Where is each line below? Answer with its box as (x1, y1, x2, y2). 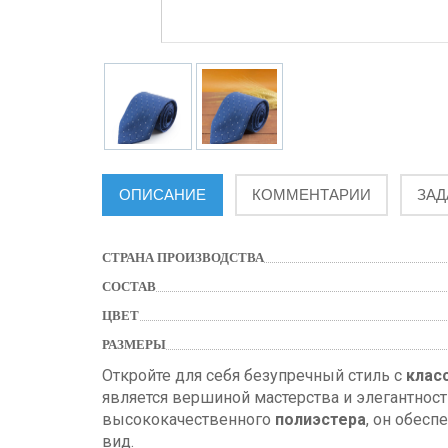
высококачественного (102, 410, 275, 430)
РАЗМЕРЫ (102, 337, 166, 353)
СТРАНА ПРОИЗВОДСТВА (102, 250, 264, 266)
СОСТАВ (102, 279, 156, 295)
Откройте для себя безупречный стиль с (102, 366, 406, 386)
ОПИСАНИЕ (119, 186, 206, 204)
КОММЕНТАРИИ (252, 186, 371, 204)
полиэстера (275, 410, 366, 430)
